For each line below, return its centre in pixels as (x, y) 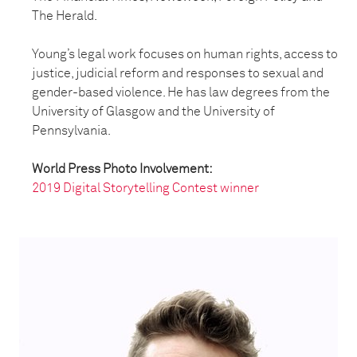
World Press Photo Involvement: (124, 169)
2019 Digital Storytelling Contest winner (145, 188)
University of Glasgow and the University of (153, 112)
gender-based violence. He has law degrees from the (181, 92)
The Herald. (66, 16)
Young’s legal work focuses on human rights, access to (185, 54)
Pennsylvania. (71, 131)
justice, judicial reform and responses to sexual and (178, 73)
